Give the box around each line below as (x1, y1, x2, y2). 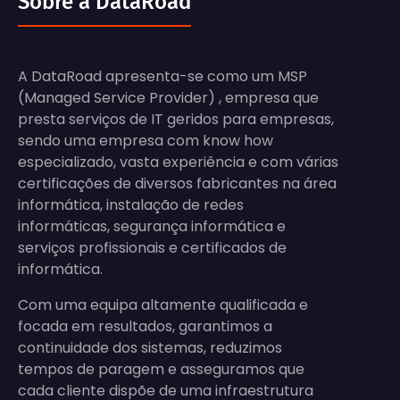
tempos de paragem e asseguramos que (18, 358, 304, 379)
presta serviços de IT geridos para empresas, (18, 108, 334, 129)
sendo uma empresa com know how (18, 129, 273, 151)
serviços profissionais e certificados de (18, 237, 287, 258)
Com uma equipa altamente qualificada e (18, 294, 308, 315)
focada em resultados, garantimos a (18, 315, 272, 337)
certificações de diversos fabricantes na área (18, 172, 337, 194)
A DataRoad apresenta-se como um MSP (18, 65, 307, 87)
